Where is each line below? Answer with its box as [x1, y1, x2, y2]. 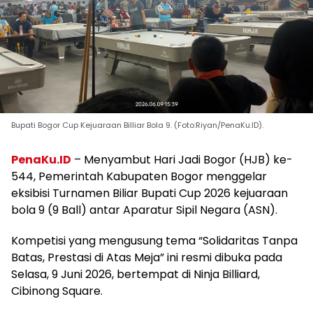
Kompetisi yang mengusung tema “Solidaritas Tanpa [11, 233, 298, 249]
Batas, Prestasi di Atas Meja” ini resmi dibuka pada [11, 249, 282, 266]
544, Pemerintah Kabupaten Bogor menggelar [11, 168, 267, 185]
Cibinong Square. [11, 283, 103, 300]
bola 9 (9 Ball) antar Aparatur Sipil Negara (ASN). [11, 202, 277, 219]
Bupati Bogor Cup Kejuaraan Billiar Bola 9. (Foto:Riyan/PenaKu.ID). [11, 119, 263, 131]
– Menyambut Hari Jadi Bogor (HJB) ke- [71, 152, 293, 168]
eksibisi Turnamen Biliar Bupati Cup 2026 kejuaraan [11, 185, 288, 202]
